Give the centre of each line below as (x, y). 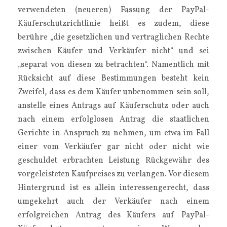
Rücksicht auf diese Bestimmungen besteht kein (113, 79)
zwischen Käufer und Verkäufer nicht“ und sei (113, 51)
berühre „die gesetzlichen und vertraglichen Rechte (113, 37)
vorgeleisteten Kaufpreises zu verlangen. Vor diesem (113, 174)
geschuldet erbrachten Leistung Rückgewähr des (113, 161)
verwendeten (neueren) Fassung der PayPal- (113, 10)
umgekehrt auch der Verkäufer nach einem (113, 202)
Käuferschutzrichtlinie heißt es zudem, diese (113, 24)
